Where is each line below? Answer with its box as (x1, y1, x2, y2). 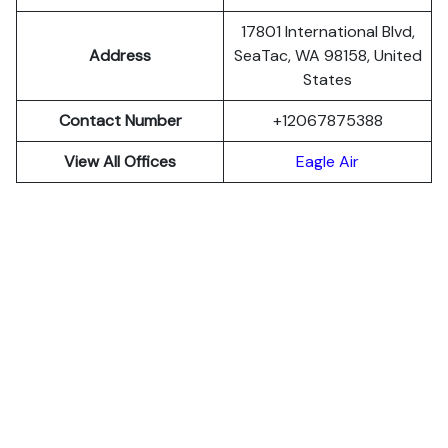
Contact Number (58, 110, 182, 131)
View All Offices (64, 151, 176, 172)
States (303, 69, 352, 90)
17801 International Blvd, (240, 21, 415, 42)
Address (89, 45, 151, 66)
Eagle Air (296, 151, 359, 172)
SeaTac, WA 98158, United (233, 45, 422, 66)
